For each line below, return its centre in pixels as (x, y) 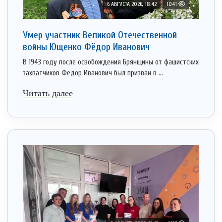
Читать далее (48, 93)
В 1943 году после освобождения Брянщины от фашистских (111, 62)
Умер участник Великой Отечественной (100, 35)
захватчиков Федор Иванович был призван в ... (93, 73)
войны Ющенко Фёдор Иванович (86, 47)
